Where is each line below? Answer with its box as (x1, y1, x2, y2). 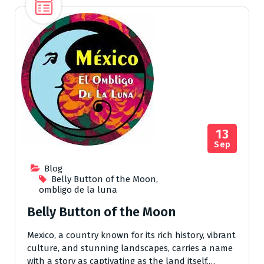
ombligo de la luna (39, 184, 117, 196)
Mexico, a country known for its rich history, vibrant (27, 230, 236, 241)
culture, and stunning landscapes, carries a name (27, 243, 233, 254)
